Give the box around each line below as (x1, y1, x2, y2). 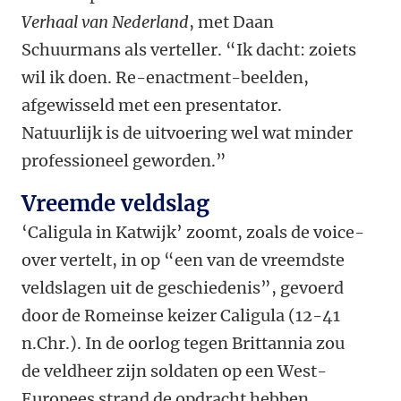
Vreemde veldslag (21, 190, 209, 218)
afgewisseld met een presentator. (21, 95, 282, 116)
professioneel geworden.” (21, 150, 226, 172)
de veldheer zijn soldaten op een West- (21, 361, 327, 382)
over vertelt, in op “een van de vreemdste (21, 250, 345, 271)
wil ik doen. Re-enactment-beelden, (21, 67, 309, 89)
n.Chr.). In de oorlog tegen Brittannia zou (21, 333, 345, 354)
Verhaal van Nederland (21, 12, 189, 33)
